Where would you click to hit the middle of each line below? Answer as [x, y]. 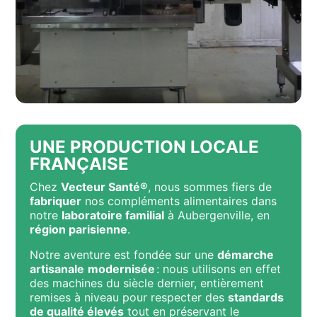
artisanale [57, 269]
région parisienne [79, 229]
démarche [246, 255]
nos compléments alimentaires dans [179, 201]
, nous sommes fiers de [210, 187]
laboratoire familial [113, 215]
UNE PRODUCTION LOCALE [145, 147]
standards [256, 297]
